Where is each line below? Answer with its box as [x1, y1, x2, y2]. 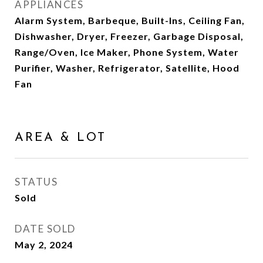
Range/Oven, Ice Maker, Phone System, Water [15, 46, 239, 58]
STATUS [15, 176, 58, 188]
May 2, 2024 [15, 239, 73, 250]
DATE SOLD [15, 222, 76, 235]
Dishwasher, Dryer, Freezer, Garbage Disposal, [15, 31, 244, 42]
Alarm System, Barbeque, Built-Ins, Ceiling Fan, [15, 15, 245, 26]
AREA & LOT [15, 131, 106, 144]
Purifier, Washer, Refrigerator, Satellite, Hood [15, 62, 240, 73]
